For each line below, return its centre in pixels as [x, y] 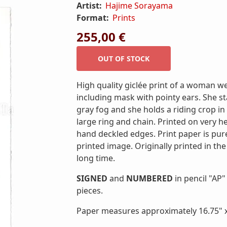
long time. [96, 158]
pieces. [90, 191]
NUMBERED [149, 178]
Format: [94, 18]
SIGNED [92, 178]
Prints [124, 18]
